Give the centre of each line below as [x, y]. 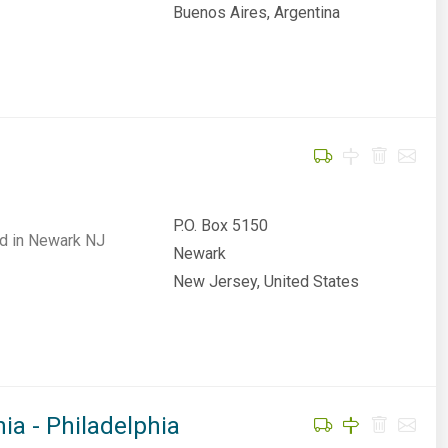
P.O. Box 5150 [220, 225]
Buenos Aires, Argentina [256, 12]
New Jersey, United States [265, 281]
